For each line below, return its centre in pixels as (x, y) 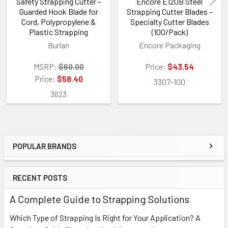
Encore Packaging (169, 45)
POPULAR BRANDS (45, 146)
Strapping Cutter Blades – (169, 11)
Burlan (59, 45)
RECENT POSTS (40, 177)
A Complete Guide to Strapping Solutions (99, 199)
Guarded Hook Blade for (59, 11)
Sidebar (38, 156)
